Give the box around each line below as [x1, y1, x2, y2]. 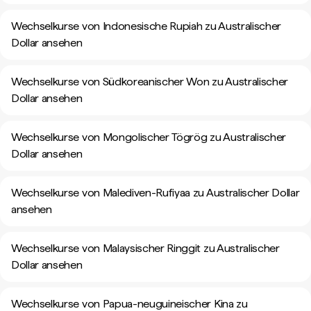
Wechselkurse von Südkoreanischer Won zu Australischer [11, 75, 289, 88]
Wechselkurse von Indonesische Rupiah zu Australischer [11, 19, 282, 33]
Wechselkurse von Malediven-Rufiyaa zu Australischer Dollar [11, 186, 300, 199]
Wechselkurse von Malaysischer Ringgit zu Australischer [11, 242, 280, 255]
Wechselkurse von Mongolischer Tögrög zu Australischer [11, 131, 287, 144]
